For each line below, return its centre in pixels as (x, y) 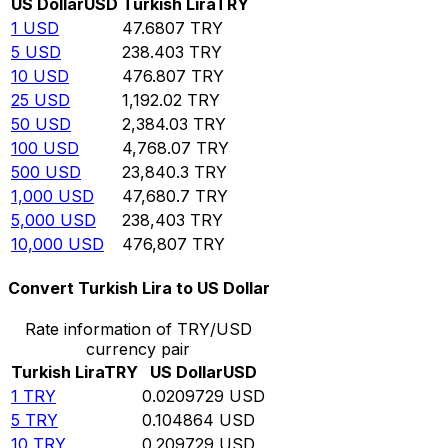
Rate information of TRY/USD (138, 329)
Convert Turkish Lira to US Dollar (139, 288)
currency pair (138, 349)
